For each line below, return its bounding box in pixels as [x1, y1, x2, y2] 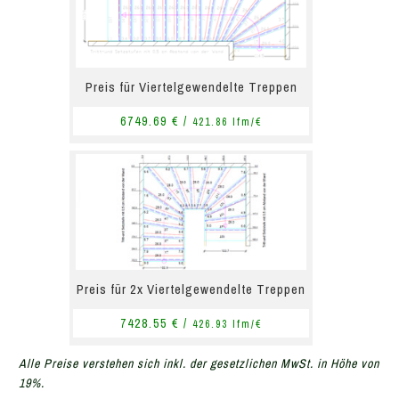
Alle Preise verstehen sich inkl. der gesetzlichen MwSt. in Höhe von [19, 355, 379, 372]
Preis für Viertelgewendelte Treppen [85, 77, 297, 96]
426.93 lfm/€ [192, 317, 262, 331]
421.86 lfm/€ [192, 114, 262, 129]
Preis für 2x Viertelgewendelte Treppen [77, 280, 305, 298]
